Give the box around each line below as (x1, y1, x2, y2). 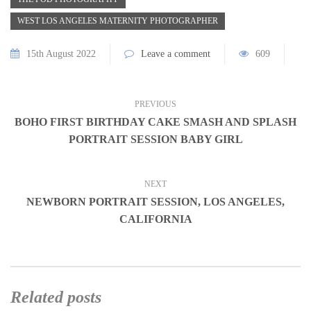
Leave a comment (141, 49, 210, 60)
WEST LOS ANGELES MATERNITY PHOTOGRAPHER (17, 16, 218, 26)
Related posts (10, 288, 101, 307)
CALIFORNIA (119, 213, 192, 226)
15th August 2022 (26, 49, 96, 60)
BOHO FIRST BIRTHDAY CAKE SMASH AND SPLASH (15, 116, 296, 128)
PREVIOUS (135, 99, 176, 110)
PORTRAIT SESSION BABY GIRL (68, 133, 243, 146)
